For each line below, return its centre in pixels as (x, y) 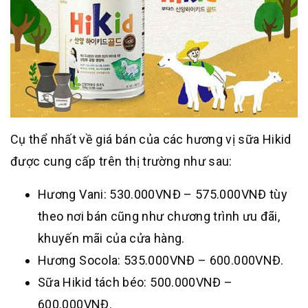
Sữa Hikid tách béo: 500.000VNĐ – (135, 283)
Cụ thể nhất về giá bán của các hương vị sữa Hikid (151, 140)
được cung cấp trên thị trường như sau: (121, 162)
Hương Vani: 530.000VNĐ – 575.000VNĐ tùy (163, 195)
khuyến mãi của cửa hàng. (111, 239)
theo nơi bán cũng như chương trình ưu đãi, (159, 217)
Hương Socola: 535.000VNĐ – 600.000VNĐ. (161, 261)
